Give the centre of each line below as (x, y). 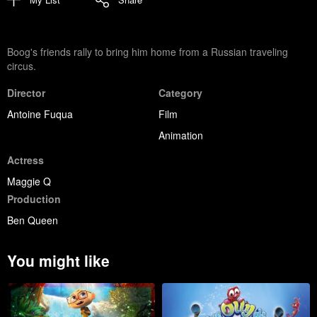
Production (34, 198)
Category (180, 92)
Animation (181, 135)
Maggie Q (29, 181)
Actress (25, 160)
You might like (58, 260)
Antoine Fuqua (40, 114)
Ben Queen (33, 220)
